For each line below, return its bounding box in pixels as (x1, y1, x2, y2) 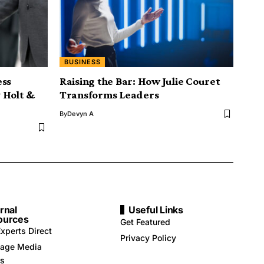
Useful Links (128, 204, 183, 216)
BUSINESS (64, 58, 101, 67)
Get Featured (120, 217, 170, 227)
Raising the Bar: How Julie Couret (60, 75, 220, 88)
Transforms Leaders (60, 88, 159, 101)
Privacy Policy (120, 233, 176, 243)
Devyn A (67, 110, 94, 118)
